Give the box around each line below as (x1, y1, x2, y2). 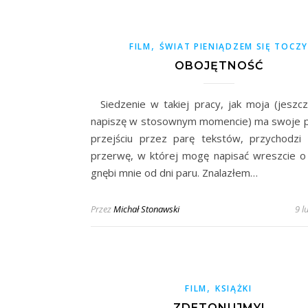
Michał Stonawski (113, 202, 179, 215)
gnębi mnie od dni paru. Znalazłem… (91, 165, 258, 179)
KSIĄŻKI (214, 282, 252, 294)
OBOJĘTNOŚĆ (174, 58, 263, 72)
